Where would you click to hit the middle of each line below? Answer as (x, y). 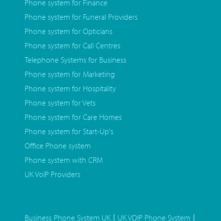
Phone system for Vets (60, 103)
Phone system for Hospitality (70, 89)
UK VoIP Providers (53, 174)
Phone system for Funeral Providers (81, 17)
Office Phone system (58, 146)
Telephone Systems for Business (75, 60)
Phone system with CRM (64, 160)
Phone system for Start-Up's (69, 131)
